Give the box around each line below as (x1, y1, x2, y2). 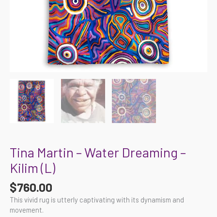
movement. (10, 205, 44, 214)
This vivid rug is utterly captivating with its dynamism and (10, 195, 184, 204)
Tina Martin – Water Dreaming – (10, 144, 186, 160)
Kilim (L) (10, 160, 55, 176)
